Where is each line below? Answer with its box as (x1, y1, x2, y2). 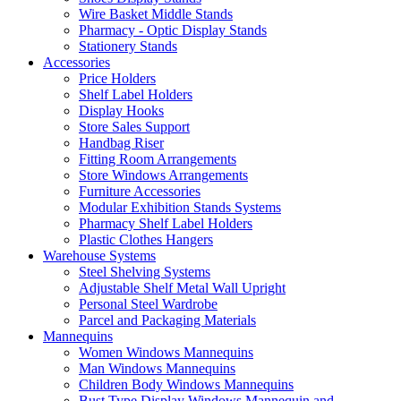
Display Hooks (79, 103, 164, 118)
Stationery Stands (79, 38, 177, 54)
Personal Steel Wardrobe (79, 296, 218, 311)
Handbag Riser (79, 135, 164, 150)
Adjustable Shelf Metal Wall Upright (79, 280, 286, 295)
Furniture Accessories (79, 183, 200, 199)
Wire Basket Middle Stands (79, 6, 233, 21)
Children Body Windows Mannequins (79, 377, 294, 392)
